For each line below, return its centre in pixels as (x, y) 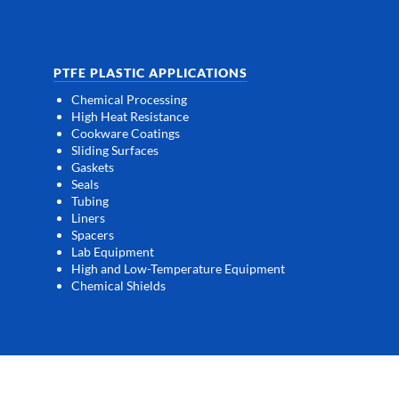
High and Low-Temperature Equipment (179, 268)
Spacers (93, 234)
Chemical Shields (118, 285)
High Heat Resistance (130, 116)
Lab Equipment (113, 251)
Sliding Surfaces (115, 150)
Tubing (90, 200)
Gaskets (93, 167)
